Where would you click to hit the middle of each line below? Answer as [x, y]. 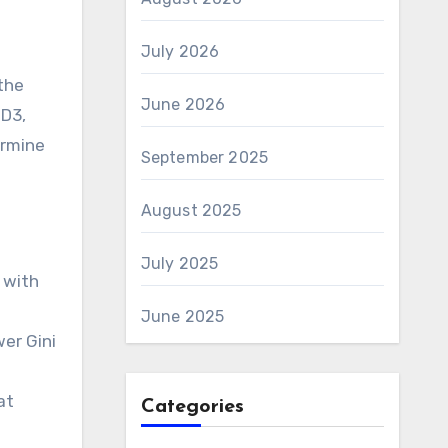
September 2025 [204, 157]
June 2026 [183, 104]
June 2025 [182, 316]
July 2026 [180, 51]
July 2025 [179, 263]
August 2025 [191, 210]
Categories [192, 407]
